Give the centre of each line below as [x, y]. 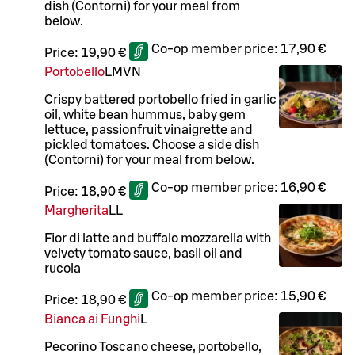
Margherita [76, 211]
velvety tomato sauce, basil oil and [143, 254]
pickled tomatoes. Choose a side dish [152, 145]
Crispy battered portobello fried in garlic [160, 100]
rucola [63, 269]
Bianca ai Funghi [92, 320]
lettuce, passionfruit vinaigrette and [149, 130]
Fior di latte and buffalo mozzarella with [158, 239]
